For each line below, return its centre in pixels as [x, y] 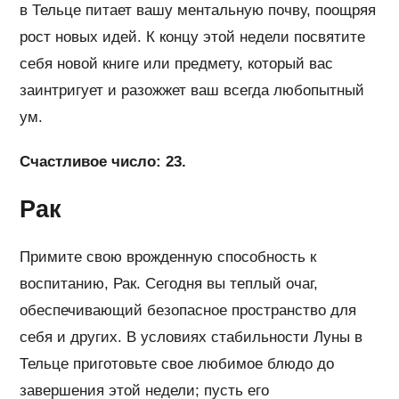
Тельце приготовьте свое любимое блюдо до [177, 364]
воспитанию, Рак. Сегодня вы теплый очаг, [169, 284]
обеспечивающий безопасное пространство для [188, 311]
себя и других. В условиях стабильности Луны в [191, 338]
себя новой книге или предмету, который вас [177, 64]
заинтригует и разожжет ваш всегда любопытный [192, 91]
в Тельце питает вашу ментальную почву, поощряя [198, 11]
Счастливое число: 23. [103, 162]
